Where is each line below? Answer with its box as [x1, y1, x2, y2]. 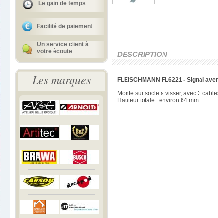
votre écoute [37, 48, 72, 54]
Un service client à [37, 41, 89, 48]
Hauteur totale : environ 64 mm [117, 97, 199, 104]
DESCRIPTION [117, 50, 167, 58]
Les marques [32, 72, 91, 87]
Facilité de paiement [37, 23, 92, 30]
